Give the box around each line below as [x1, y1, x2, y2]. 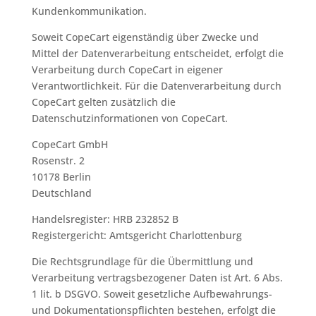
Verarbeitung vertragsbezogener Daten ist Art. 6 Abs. [31, 271, 283, 284]
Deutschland [31, 186, 92, 200]
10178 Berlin [31, 170, 91, 183]
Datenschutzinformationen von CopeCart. [31, 111, 228, 125]
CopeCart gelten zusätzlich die [31, 95, 176, 109]
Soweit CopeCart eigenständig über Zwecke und [31, 30, 259, 44]
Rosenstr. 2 [31, 154, 85, 167]
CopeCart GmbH [31, 138, 108, 151]
